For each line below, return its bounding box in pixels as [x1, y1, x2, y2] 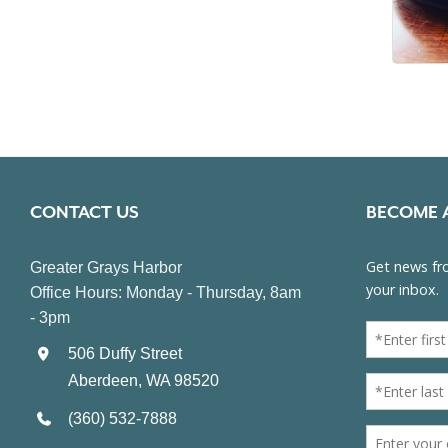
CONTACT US [30, 201, 140, 222]
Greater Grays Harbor [30, 258, 182, 276]
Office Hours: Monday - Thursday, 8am [30, 283, 301, 301]
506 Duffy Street [68, 344, 183, 362]
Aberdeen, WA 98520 [68, 371, 220, 389]
